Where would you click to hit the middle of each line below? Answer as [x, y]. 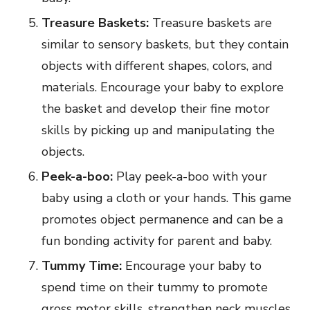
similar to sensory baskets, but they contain [165, 45]
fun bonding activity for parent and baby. [157, 241]
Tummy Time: [83, 266]
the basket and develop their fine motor [156, 109]
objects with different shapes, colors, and [157, 66]
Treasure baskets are [212, 23]
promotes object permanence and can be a [162, 220]
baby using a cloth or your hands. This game [166, 198]
